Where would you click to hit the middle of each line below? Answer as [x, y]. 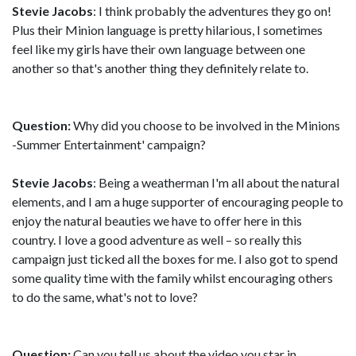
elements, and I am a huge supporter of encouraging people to [178, 201]
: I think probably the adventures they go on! [212, 10]
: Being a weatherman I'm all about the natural [216, 182]
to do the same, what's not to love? [105, 296]
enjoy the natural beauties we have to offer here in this [157, 220]
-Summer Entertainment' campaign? [109, 144]
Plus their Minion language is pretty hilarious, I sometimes [167, 29]
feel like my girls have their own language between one [159, 48]
